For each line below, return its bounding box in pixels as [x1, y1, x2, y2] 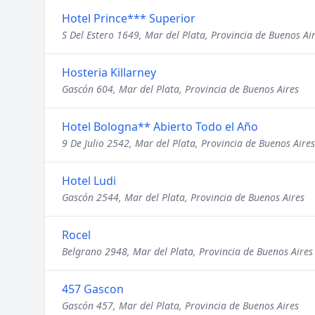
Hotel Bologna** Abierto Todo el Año [62, 119, 258, 134]
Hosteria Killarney [62, 65, 156, 80]
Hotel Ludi [62, 173, 116, 188]
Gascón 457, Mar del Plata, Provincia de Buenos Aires [62, 299, 299, 312]
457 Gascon [62, 281, 124, 297]
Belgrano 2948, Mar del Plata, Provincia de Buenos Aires [62, 245, 313, 258]
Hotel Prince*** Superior [62, 11, 195, 26]
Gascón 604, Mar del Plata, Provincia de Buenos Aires [62, 82, 299, 96]
